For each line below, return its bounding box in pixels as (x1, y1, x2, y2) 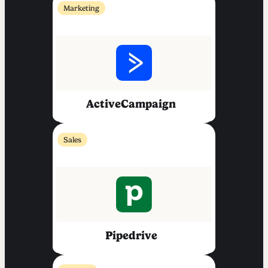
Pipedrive (105, 229, 157, 243)
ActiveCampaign (86, 97, 176, 111)
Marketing (63, 4, 99, 13)
